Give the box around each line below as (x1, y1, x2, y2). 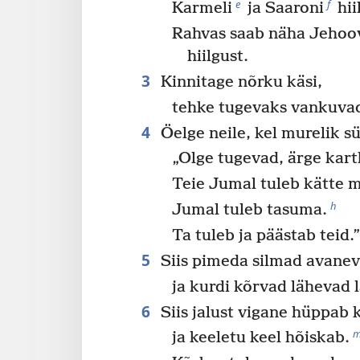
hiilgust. (187, 47, 249, 67)
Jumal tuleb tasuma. (172, 201, 328, 220)
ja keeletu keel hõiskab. (172, 329, 350, 348)
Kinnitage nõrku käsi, (156, 72, 322, 92)
